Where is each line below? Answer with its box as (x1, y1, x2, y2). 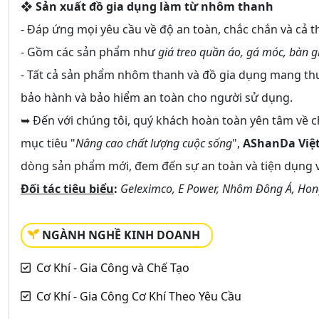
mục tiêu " (21, 135, 75, 151)
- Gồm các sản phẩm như (21, 43, 158, 60)
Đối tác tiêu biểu (21, 180, 114, 197)
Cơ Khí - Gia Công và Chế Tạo (36, 259, 189, 276)
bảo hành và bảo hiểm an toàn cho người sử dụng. (21, 89, 293, 105)
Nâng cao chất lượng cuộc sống (75, 135, 232, 151)
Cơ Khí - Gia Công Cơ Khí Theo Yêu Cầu (36, 288, 241, 304)
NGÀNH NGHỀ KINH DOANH (42, 226, 200, 243)
